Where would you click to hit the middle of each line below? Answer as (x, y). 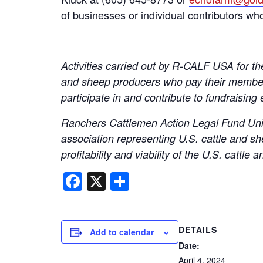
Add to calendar (122, 232)
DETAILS (198, 230)
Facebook (124, 182)
